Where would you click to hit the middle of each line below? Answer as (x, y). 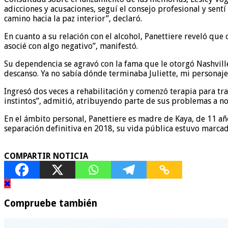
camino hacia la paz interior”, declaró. (73, 19)
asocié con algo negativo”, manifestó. (71, 46)
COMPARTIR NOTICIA (46, 156)
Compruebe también (51, 204)
